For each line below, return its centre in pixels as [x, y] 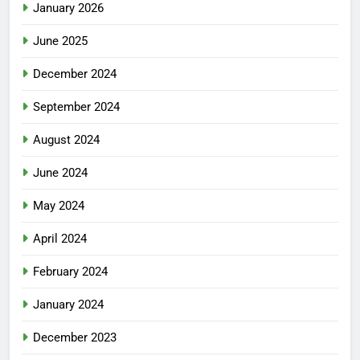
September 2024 [76, 106]
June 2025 [60, 41]
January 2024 [68, 304]
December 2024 [75, 74]
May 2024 [59, 205]
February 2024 [70, 271]
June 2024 [60, 172]
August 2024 [66, 139]
